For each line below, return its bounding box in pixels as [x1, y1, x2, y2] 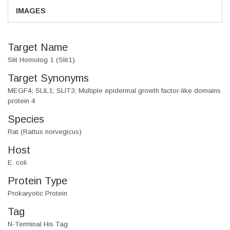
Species [8, 113, 44, 125]
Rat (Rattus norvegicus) [8, 128, 82, 136]
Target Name [8, 42, 68, 53]
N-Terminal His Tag [8, 220, 68, 228]
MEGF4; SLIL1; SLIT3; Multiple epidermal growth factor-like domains [8, 87, 221, 95]
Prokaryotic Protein [8, 189, 67, 198]
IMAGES [16, 7, 46, 15]
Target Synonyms [8, 72, 89, 84]
